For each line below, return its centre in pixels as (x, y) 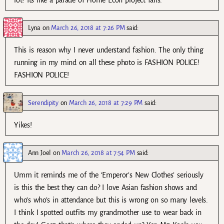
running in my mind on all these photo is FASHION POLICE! (107, 62)
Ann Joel (39, 152)
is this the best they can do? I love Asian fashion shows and (105, 187)
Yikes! (23, 125)
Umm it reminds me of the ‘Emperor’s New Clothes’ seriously (109, 175)
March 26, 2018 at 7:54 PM (98, 152)
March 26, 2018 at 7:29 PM (106, 102)
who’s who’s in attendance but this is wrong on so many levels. (111, 200)
